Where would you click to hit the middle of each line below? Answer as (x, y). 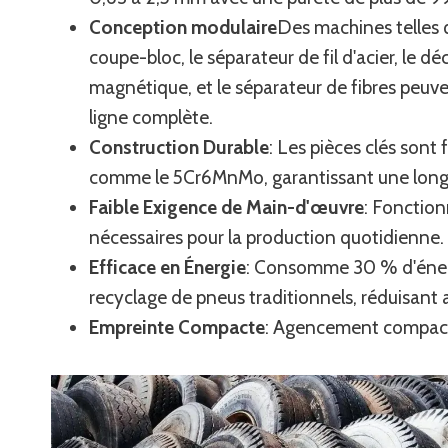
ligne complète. (151, 117)
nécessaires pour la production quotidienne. (266, 237)
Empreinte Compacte (177, 327)
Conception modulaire (183, 27)
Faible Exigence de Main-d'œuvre (226, 207)
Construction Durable (179, 147)
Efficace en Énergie (167, 267)
